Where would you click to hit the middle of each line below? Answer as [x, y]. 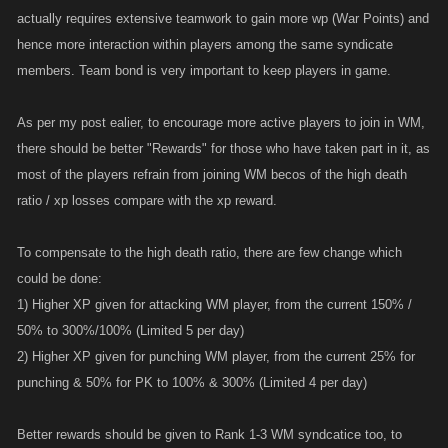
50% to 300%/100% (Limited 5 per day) [130, 330]
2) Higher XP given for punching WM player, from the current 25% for [216, 356]
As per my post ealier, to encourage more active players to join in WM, [221, 122]
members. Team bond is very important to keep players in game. [204, 70]
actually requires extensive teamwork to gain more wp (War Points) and [223, 18]
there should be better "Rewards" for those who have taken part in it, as [223, 148]
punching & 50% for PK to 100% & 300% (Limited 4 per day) [192, 382]
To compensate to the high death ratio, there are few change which [209, 252]
